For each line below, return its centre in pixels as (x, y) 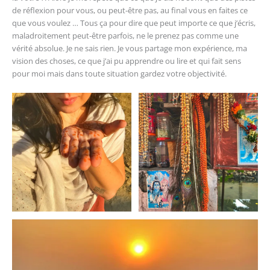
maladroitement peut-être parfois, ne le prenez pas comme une (125, 36)
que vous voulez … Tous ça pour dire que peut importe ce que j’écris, (134, 23)
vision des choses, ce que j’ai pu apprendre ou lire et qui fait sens (127, 61)
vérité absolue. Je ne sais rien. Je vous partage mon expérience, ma (130, 49)
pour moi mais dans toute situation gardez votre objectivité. (119, 74)
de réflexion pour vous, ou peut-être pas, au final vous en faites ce (130, 11)
